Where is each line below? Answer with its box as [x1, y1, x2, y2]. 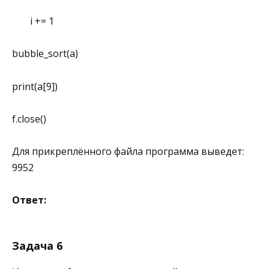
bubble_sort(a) [12, 47, 78, 61]
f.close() [12, 112, 46, 125]
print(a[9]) [12, 79, 58, 93]
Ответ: [12, 193, 46, 207]
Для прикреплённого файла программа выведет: [12, 145, 244, 159]
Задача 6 [12, 238, 62, 253]
